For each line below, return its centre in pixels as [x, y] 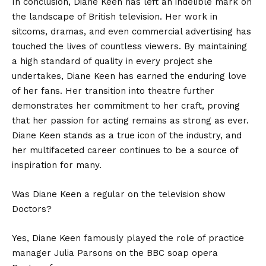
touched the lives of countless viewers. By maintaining [129, 46]
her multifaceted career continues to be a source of [125, 150]
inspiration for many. [57, 165]
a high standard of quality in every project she [112, 61]
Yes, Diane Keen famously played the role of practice [128, 238]
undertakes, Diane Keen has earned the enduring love [129, 76]
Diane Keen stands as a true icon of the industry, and [127, 135]
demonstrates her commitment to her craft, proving [126, 105]
